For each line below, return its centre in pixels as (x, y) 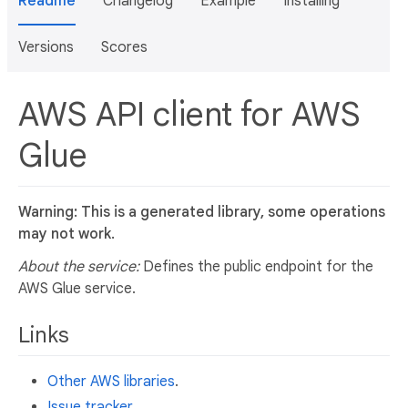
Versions (46, 47)
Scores (124, 47)
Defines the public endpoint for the (256, 266)
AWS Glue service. (77, 288)
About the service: (79, 266)
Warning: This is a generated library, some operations (202, 212)
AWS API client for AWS (189, 114)
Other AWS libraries (111, 381)
